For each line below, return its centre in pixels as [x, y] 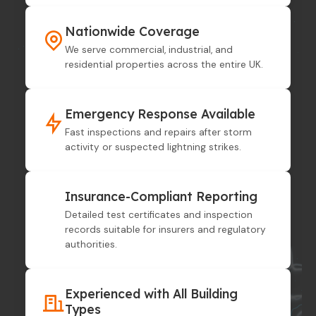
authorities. [91, 244]
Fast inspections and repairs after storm [158, 132]
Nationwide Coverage [132, 31]
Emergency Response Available [160, 114]
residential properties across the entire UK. [164, 65]
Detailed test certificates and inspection [159, 214]
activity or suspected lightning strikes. [153, 147]
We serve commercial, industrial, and [149, 50]
